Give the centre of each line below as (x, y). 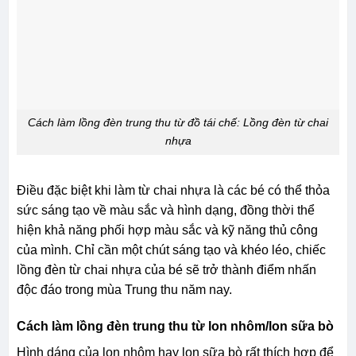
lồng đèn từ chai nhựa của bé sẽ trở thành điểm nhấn (166, 270)
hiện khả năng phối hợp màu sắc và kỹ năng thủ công (167, 230)
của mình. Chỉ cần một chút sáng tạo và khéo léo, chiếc (171, 250)
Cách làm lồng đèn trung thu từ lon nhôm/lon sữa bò (175, 326)
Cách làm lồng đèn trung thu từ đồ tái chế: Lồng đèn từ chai (178, 123)
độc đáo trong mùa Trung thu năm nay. (124, 290)
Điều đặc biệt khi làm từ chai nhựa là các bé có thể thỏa (173, 191)
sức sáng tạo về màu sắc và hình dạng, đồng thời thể (165, 211)
